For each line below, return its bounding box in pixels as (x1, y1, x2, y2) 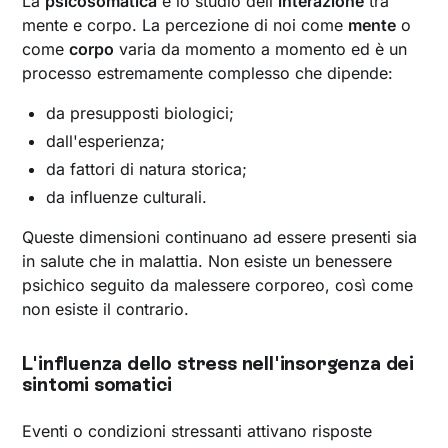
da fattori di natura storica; (46, 159, 248, 180)
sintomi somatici (22, 373, 172, 397)
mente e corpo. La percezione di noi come (22, 15, 349, 36)
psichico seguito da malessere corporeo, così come (22, 275, 414, 296)
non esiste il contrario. (22, 299, 190, 320)
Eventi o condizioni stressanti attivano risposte (22, 421, 373, 442)
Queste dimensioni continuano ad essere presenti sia (22, 227, 418, 248)
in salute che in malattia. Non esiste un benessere (22, 251, 393, 272)
